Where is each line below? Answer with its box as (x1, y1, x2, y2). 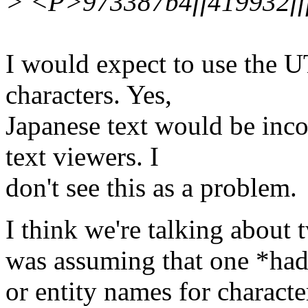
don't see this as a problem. (5, 173, 297, 203)
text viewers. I (5, 142, 159, 172)
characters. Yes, (5, 80, 172, 110)
